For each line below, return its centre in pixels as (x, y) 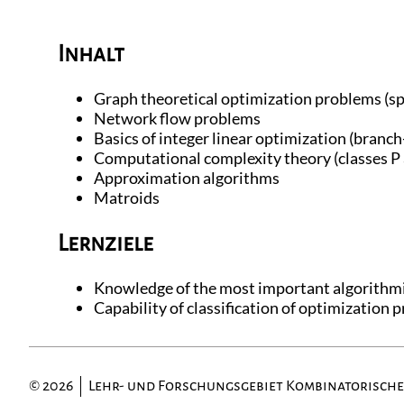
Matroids (127, 198)
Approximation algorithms (187, 178)
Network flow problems (177, 119)
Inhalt (91, 53)
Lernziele (106, 243)
